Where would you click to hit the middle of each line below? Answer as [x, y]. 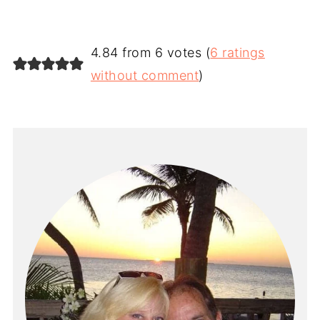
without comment [145, 76]
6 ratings [237, 53]
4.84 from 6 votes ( [150, 53]
